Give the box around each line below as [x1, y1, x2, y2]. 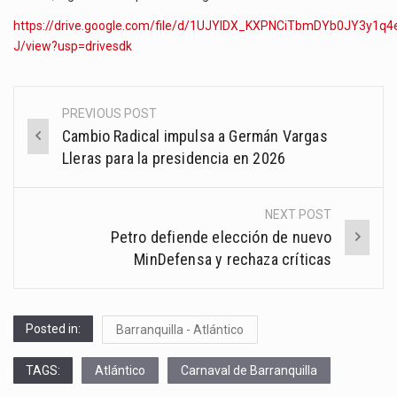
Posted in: [26, 321, 81, 336]
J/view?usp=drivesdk [13, 39, 132, 54]
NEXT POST [264, 206, 332, 222]
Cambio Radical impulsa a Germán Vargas [62, 126, 328, 145]
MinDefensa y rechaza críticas [134, 249, 332, 269]
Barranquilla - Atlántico [116, 322, 244, 337]
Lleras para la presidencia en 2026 [62, 148, 286, 167]
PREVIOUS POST [62, 105, 158, 121]
